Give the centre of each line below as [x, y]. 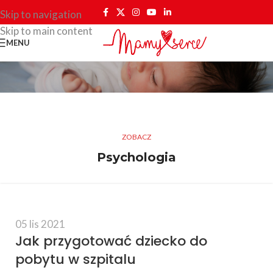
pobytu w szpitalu [76, 259]
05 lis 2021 [40, 224]
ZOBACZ [136, 136]
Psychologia [136, 157]
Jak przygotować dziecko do [111, 241]
